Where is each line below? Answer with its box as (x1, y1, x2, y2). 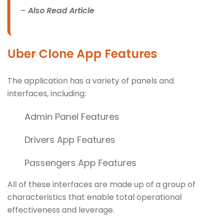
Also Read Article (28, 5, 94, 17)
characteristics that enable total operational (7, 192, 182, 203)
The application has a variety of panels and (7, 75, 174, 87)
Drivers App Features (25, 134, 115, 146)
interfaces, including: (7, 88, 86, 100)
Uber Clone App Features (7, 46, 157, 62)
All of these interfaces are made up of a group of (7, 179, 195, 191)
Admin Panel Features (25, 110, 119, 123)
